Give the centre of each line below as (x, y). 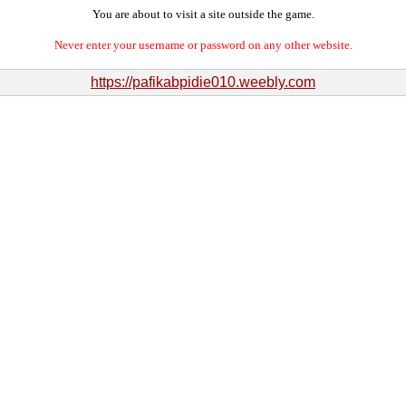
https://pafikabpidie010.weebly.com (203, 82)
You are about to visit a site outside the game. (203, 14)
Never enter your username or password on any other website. (203, 45)
